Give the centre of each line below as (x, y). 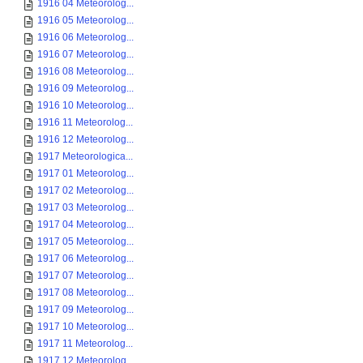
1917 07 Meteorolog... (85, 275)
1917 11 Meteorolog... (85, 344)
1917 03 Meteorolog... (85, 207)
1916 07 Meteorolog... (85, 54)
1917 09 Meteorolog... (85, 310)
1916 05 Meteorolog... (85, 20)
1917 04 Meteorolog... (85, 224)
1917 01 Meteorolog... (85, 173)
